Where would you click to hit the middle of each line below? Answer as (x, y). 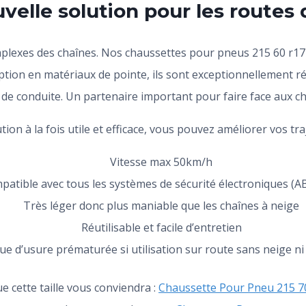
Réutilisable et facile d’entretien (161, 227)
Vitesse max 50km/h (161, 162)
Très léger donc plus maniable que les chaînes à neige (161, 205)
